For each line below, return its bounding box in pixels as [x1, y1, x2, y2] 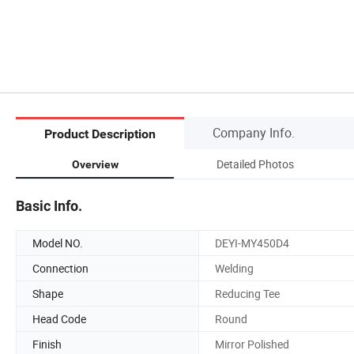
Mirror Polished [215, 336, 289, 352]
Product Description [44, 126, 156, 142]
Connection [32, 260, 88, 276]
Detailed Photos [217, 156, 294, 171]
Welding [215, 260, 254, 276]
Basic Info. [16, 197, 82, 214]
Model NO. [32, 235, 83, 250]
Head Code [32, 311, 86, 326]
